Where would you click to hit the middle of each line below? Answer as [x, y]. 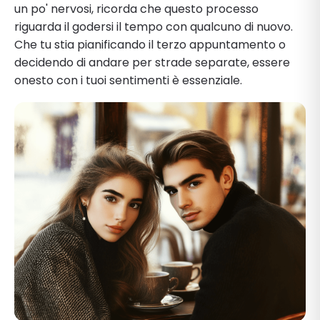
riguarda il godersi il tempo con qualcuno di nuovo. [154, 26]
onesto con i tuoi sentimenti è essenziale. [128, 80]
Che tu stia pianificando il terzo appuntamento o [150, 44]
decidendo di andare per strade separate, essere [152, 62]
